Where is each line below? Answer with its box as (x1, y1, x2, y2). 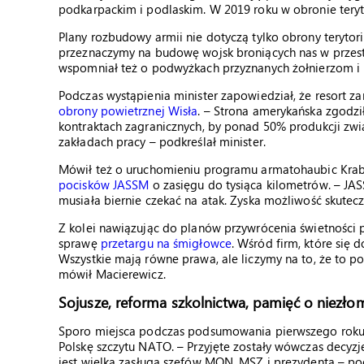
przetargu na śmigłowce (100, 235, 232, 251)
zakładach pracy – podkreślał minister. (58, 133, 266, 149)
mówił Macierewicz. (58, 266, 166, 282)
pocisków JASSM (58, 176, 149, 193)
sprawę (58, 235, 101, 251)
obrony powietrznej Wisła (58, 102, 198, 119)
